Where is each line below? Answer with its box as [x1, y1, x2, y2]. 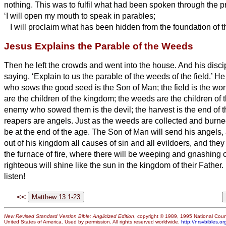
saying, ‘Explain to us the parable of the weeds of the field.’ [4, 72, 214, 81]
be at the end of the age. [4, 127, 92, 136]
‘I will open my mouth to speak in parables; [4, 11, 155, 20]
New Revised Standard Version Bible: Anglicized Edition [4, 213, 134, 219]
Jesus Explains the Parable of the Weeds [4, 40, 193, 51]
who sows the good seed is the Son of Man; [4, 83, 161, 92]
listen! [4, 172, 25, 181]
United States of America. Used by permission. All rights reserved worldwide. [4, 219, 181, 225]
